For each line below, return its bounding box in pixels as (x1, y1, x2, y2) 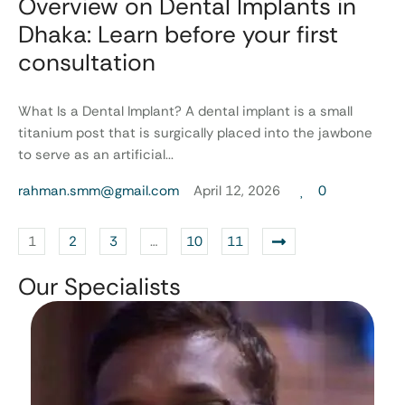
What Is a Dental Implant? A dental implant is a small (18, 101, 353, 120)
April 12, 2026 (193, 182, 280, 201)
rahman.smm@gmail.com (18, 182, 179, 201)
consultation (18, 46, 155, 78)
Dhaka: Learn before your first (18, 18, 338, 50)
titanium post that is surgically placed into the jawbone (18, 123, 372, 142)
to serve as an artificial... (18, 145, 174, 164)
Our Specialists (18, 271, 181, 303)
